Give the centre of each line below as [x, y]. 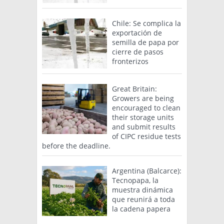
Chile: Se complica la [146, 23]
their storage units [143, 117]
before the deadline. [76, 146]
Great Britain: [134, 89]
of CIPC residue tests [146, 136]
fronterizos [130, 61]
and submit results [144, 127]
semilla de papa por [145, 42]
